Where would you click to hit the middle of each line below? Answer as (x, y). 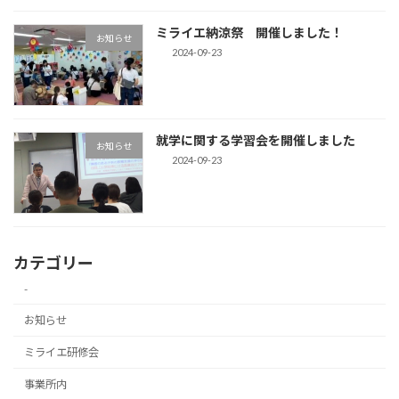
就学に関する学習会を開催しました (256, 141)
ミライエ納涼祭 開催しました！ (250, 32)
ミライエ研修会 (62, 353)
